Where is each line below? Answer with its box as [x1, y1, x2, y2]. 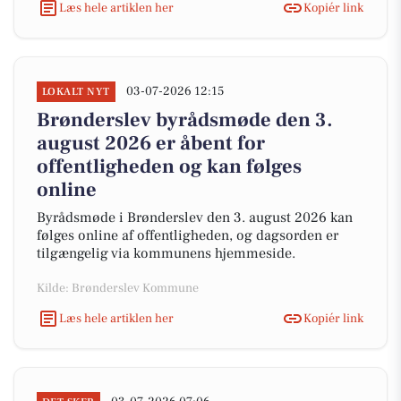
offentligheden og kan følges [37, 154, 302, 179]
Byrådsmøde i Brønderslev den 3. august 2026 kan [37, 209, 353, 226]
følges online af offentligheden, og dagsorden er [37, 226, 338, 244]
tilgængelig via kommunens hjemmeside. [37, 244, 295, 262]
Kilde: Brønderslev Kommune [37, 280, 199, 296]
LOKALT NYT [42, 85, 110, 98]
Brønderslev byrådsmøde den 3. [37, 107, 333, 132]
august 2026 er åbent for [37, 131, 265, 156]
